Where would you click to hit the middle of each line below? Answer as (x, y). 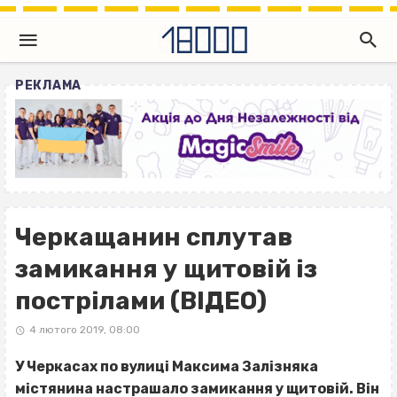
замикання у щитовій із (166, 269)
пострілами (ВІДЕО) (141, 301)
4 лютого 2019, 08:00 (84, 330)
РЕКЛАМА (48, 86)
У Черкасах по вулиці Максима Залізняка (167, 367)
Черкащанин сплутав (154, 237)
